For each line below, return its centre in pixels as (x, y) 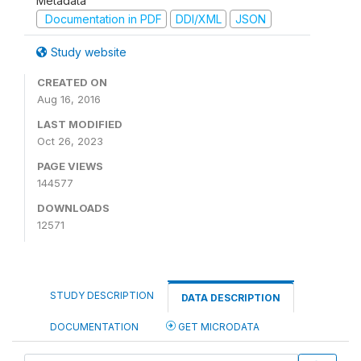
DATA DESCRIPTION (231, 298)
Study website (87, 52)
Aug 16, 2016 (69, 99)
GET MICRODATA (218, 327)
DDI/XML (198, 19)
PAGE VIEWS (70, 166)
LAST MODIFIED (80, 124)
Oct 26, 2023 (70, 141)
